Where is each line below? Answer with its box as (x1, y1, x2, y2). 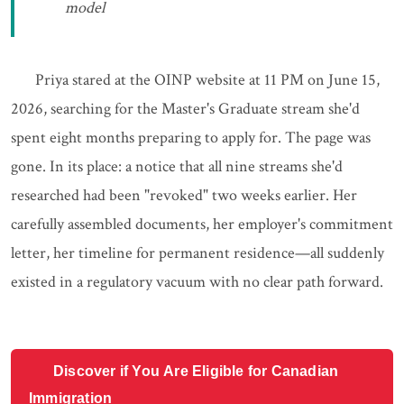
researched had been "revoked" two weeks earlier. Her (11, 185, 357, 207)
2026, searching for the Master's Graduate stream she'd (11, 98, 360, 120)
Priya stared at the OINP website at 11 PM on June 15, (35, 69, 380, 91)
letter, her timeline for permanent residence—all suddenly (11, 243, 384, 264)
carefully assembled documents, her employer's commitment (11, 214, 393, 235)
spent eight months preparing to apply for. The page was (11, 127, 371, 149)
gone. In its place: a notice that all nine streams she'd (11, 156, 343, 178)
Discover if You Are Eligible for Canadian (53, 363, 339, 380)
